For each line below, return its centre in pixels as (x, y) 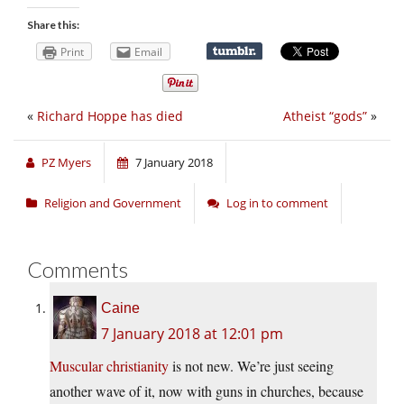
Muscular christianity (109, 366)
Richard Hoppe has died (110, 116)
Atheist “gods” (325, 116)
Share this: (53, 25)
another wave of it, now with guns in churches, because (207, 391)
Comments (78, 270)
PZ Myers (66, 163)
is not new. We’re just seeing (251, 366)
